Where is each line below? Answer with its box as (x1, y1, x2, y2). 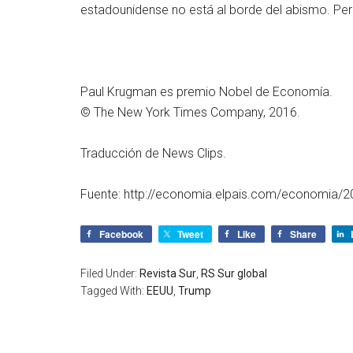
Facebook (99, 227, 143, 241)
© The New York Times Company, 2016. (80, 105, 300, 120)
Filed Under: (80, 267, 139, 280)
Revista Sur (139, 267, 196, 280)
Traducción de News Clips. (80, 146, 226, 161)
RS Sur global (201, 267, 267, 280)
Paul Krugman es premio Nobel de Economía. (80, 84, 333, 99)
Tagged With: (80, 284, 147, 297)
